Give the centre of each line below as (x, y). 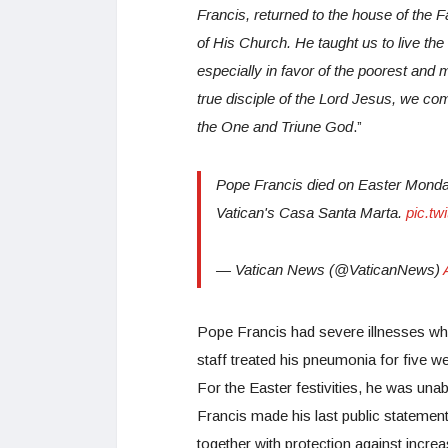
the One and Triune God (275, 126)
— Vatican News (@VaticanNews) (329, 269)
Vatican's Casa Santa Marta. (311, 212)
